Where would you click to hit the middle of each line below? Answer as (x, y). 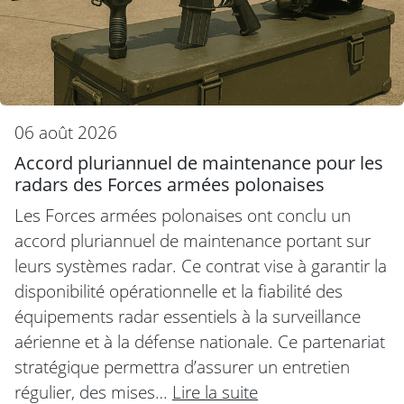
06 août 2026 (66, 132)
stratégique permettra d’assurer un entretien (182, 366)
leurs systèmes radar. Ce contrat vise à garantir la (201, 265)
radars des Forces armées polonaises (170, 184)
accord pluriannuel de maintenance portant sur (193, 240)
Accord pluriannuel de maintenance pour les (199, 162)
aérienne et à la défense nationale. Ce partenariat (200, 341)
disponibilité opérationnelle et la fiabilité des (179, 290)
